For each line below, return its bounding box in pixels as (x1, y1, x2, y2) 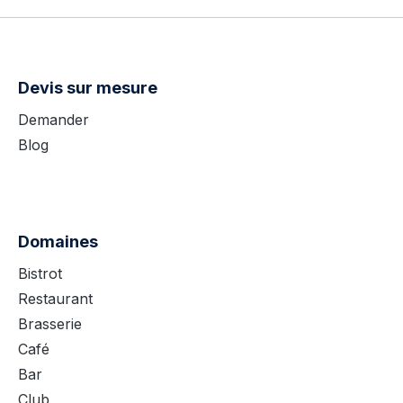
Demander (18, 111, 89, 129)
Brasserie (18, 315, 82, 333)
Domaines (18, 232, 98, 251)
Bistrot (18, 264, 62, 282)
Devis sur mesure (18, 78, 157, 97)
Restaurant (18, 290, 93, 308)
